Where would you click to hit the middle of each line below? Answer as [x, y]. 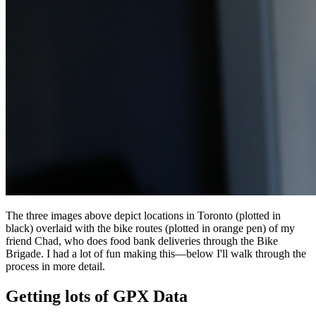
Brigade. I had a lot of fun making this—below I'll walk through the [156, 253]
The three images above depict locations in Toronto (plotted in [143, 215]
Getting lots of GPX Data [97, 296]
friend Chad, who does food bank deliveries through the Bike [142, 241]
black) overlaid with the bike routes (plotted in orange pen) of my [150, 228]
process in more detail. [55, 266]
